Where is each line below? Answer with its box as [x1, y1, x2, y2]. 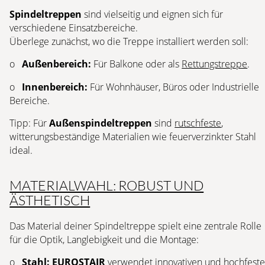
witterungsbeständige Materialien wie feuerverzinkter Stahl [9, 130, 257, 144]
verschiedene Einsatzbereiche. [9, 21, 138, 34]
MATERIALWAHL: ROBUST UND [9, 177, 204, 194]
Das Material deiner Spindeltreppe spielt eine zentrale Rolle [9, 219, 262, 232]
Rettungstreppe [182, 57, 248, 71]
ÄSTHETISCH [9, 192, 91, 209]
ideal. [9, 144, 33, 157]
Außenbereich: [22, 57, 92, 71]
